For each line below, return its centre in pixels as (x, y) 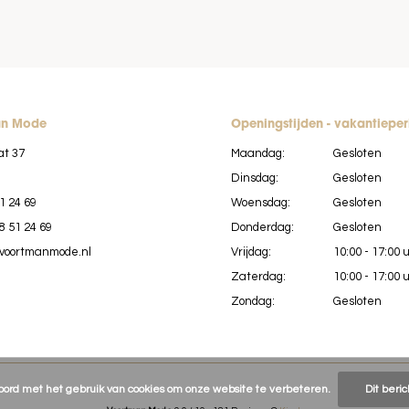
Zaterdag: (258, 276)
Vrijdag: (251, 252)
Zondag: (252, 301)
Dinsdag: (254, 178)
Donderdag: (262, 227)
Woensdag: (260, 202)
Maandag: (257, 153)
